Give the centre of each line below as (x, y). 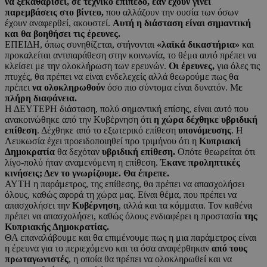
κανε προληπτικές (204, 163)
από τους (228, 249)
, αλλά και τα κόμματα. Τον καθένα (185, 206)
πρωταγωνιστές (37, 259)
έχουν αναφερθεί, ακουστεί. (59, 23)
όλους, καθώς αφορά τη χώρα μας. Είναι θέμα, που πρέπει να (121, 195)
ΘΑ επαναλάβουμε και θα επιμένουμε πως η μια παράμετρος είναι (131, 238)
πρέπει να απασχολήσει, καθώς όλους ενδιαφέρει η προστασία (123, 216)
